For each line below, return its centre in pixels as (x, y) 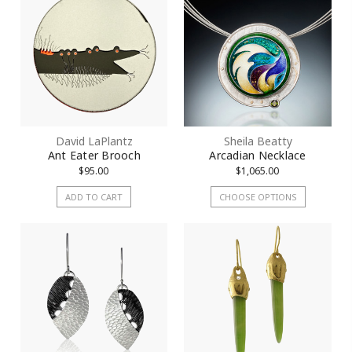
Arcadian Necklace (258, 156)
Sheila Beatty (258, 141)
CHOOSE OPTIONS (258, 197)
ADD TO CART (94, 197)
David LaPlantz (94, 141)
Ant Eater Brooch (94, 156)
